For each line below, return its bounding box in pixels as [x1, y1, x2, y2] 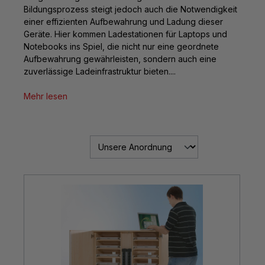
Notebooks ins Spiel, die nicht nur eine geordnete [24, 41, 219, 51]
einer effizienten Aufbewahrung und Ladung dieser [24, 17, 223, 27]
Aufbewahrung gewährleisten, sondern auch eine [24, 54, 216, 64]
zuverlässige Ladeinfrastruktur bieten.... [24, 66, 176, 76]
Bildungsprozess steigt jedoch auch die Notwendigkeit [24, 4, 237, 14]
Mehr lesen [24, 91, 67, 101]
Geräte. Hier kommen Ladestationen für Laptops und [24, 29, 227, 39]
